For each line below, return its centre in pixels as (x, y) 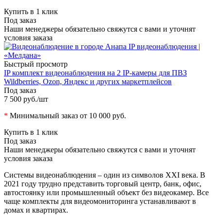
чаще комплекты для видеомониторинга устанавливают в (100, 201)
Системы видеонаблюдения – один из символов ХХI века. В (105, 175)
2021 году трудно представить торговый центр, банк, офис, (103, 183)
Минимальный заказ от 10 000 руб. (67, 115)
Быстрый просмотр (36, 64)
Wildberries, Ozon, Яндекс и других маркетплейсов (88, 81)
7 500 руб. (20, 99)
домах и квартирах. (36, 210)
